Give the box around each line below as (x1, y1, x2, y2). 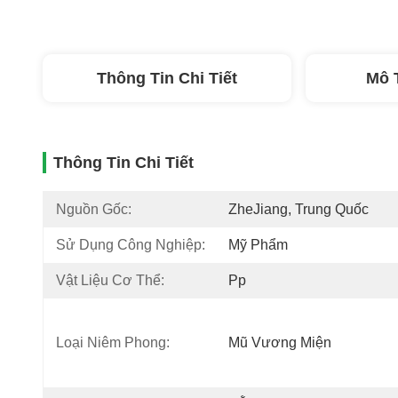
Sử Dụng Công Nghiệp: (56, 237, 205, 252)
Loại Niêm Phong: (56, 335, 170, 350)
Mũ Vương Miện (228, 335, 331, 350)
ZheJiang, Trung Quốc (228, 202, 369, 217)
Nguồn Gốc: (56, 202, 131, 217)
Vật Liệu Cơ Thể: (56, 273, 164, 288)
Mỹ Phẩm (228, 237, 288, 252)
